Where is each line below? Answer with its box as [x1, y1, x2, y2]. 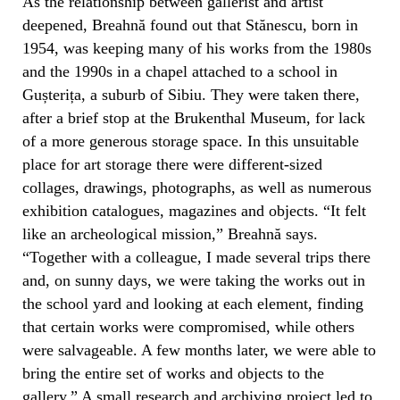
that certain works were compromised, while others [22, 317, 354, 336]
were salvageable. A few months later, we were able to [22, 340, 376, 359]
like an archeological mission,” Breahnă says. [22, 224, 318, 243]
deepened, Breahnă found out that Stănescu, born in [22, 15, 358, 34]
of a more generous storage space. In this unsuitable [22, 131, 359, 150]
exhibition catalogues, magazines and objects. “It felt [22, 201, 366, 220]
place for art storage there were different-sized [22, 154, 322, 173]
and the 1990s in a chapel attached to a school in [22, 62, 337, 80]
